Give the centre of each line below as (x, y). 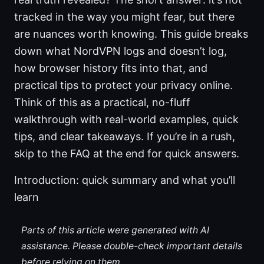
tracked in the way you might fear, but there (124, 17)
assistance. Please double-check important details (131, 246)
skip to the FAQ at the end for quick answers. (127, 154)
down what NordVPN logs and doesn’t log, (121, 51)
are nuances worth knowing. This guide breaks (131, 34)
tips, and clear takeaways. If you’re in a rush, (125, 137)
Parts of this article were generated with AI (115, 230)
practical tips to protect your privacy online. (123, 85)
